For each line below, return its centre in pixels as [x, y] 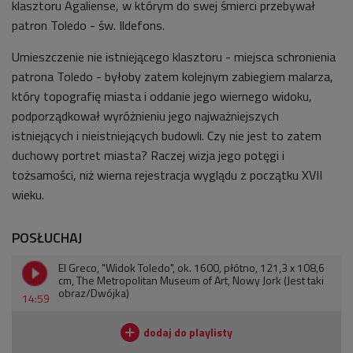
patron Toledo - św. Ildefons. [88, 26]
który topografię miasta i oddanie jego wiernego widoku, [162, 97]
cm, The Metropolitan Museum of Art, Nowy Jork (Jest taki [191, 281]
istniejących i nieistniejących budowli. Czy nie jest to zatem [167, 136]
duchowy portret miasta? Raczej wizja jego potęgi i [148, 156]
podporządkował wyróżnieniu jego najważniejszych [145, 116]
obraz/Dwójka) [94, 293]
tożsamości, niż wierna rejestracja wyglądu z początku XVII [167, 175]
